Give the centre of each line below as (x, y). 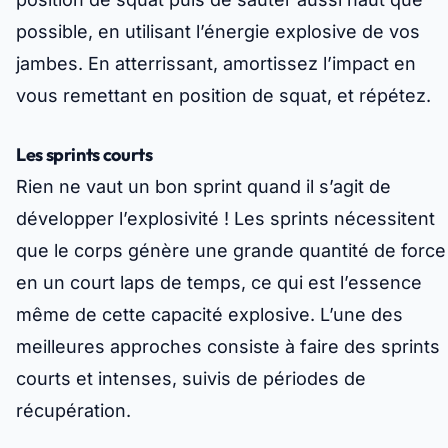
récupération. (73, 411)
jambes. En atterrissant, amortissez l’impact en (216, 64)
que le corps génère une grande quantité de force (231, 251)
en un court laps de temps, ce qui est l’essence (219, 283)
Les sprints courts (84, 155)
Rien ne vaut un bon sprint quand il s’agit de (203, 187)
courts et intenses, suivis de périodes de (191, 379)
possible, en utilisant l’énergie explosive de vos (218, 32)
